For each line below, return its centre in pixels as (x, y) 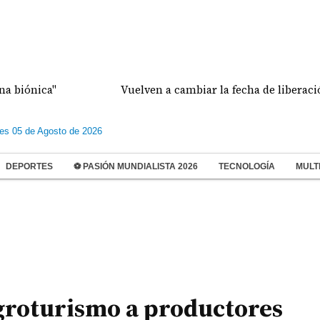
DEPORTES (29, 166)
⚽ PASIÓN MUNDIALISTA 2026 (136, 166)
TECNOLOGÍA (247, 166)
